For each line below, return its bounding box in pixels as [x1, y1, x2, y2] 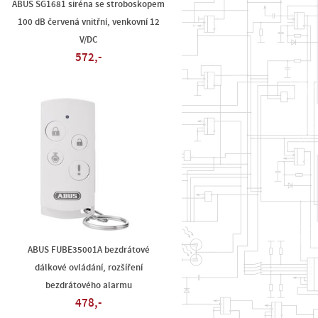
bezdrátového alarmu [45, 280, 132, 290]
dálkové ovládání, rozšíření [34, 263, 143, 273]
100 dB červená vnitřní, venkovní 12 [17, 17, 160, 27]
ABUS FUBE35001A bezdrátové [27, 245, 150, 255]
